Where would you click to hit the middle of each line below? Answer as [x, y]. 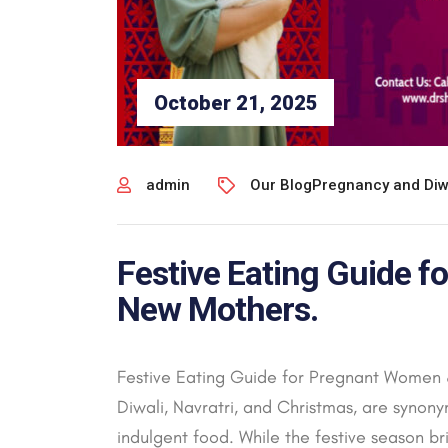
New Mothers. [217, 309]
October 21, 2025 [235, 102]
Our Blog [281, 185]
